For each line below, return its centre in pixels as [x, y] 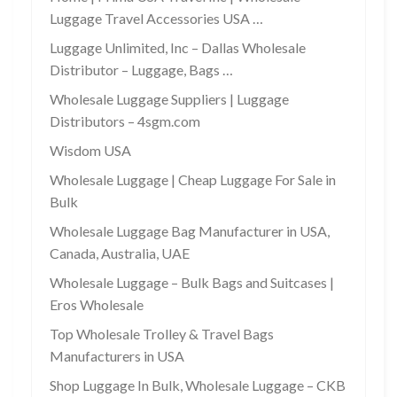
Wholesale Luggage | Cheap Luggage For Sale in [193, 180]
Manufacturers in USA [117, 356]
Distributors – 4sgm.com [125, 121]
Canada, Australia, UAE [120, 253]
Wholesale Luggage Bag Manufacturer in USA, [190, 231]
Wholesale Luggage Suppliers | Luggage [169, 99]
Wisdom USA [90, 151]
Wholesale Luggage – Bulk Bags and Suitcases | [192, 283]
